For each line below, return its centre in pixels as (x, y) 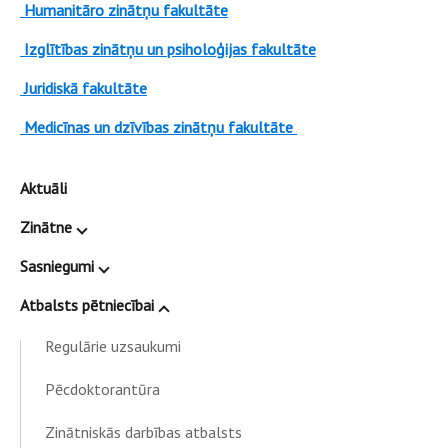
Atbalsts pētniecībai (87, 305)
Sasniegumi (57, 266)
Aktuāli (43, 188)
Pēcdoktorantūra (102, 389)
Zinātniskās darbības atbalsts (143, 432)
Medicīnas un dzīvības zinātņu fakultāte (158, 127)
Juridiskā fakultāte (83, 88)
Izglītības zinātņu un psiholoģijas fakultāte (168, 49)
